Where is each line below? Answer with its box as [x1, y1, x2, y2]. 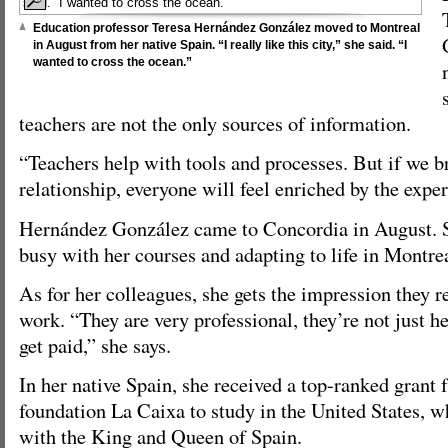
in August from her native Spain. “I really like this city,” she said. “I [33, 38, 407, 51]
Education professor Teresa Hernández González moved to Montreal [33, 21, 420, 34]
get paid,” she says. [19, 331, 171, 360]
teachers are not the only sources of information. [19, 108, 411, 137]
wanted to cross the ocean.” [33, 55, 192, 68]
